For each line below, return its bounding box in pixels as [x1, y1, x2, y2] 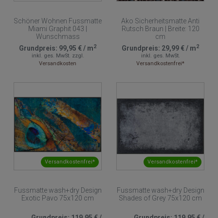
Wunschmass [36, 33, 80, 41]
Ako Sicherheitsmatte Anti [121, 17, 200, 25]
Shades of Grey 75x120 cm [119, 194, 202, 202]
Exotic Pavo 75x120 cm [21, 194, 94, 202]
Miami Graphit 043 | [28, 25, 87, 33]
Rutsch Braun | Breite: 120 [121, 25, 200, 33]
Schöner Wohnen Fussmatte [14, 17, 102, 25]
